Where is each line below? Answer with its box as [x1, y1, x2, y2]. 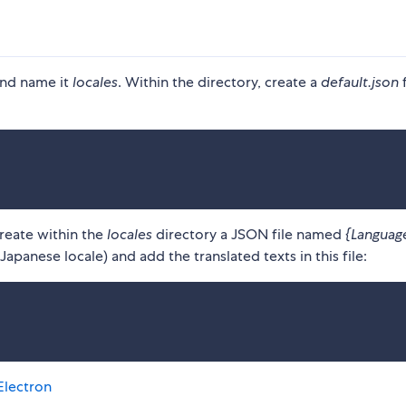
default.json [321, 72, 399, 92]
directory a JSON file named [152, 225, 345, 245]
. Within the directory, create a [118, 72, 321, 92]
